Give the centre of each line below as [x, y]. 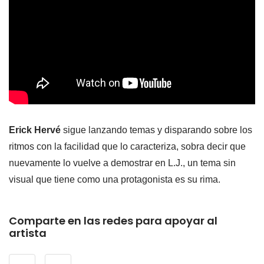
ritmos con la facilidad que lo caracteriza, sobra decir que [127, 147]
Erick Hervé [35, 130]
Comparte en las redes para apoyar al [113, 221]
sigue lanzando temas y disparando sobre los [156, 130]
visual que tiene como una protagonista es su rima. [115, 180]
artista [28, 233]
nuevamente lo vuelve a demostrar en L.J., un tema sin [122, 163]
